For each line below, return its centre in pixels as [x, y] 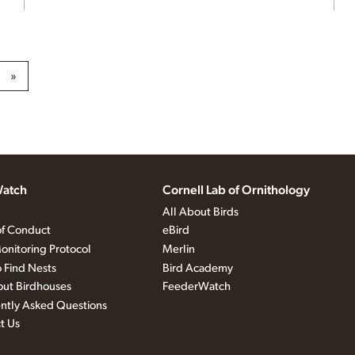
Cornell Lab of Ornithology [236, 191]
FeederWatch [196, 287]
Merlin [178, 250]
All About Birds [200, 212]
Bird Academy [197, 268]
